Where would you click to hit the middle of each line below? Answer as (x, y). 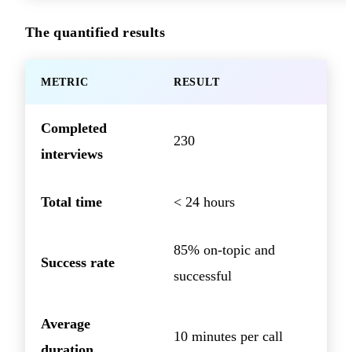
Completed (74, 128)
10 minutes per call (228, 337)
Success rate (78, 263)
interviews (72, 154)
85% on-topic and (224, 250)
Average (66, 324)
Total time (71, 202)
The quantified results (95, 33)
